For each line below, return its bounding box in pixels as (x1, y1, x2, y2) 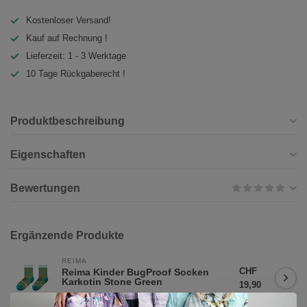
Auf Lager (62, 291, 98, 301)
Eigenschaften (10, 149, 86, 161)
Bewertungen (10, 182, 80, 195)
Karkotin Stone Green (62, 276, 162, 288)
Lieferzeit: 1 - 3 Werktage (26, 51, 126, 62)
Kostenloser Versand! (26, 15, 111, 26)
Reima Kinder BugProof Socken (62, 267, 209, 278)
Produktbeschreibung (10, 115, 125, 127)
